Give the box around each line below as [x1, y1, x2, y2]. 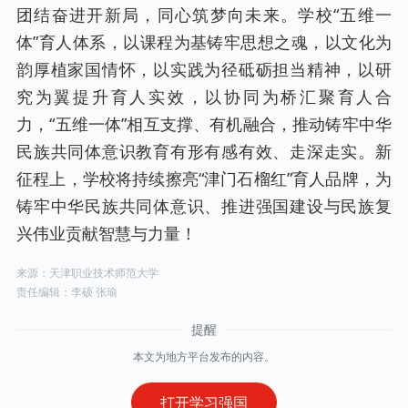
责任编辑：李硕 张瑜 [16, 283, 117, 300]
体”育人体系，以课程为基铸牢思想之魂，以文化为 [16, 30, 392, 53]
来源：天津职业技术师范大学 [16, 264, 158, 280]
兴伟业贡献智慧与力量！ [16, 221, 197, 244]
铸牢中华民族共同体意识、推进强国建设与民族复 [16, 194, 392, 217]
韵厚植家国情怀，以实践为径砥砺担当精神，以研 [16, 57, 392, 80]
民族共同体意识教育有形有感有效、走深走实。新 [16, 139, 392, 162]
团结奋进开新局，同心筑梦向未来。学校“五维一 [16, 3, 392, 25]
